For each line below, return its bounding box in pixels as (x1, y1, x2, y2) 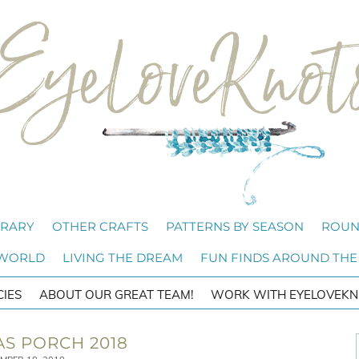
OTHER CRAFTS (52, 219, 148, 234)
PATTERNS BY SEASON (166, 219, 304, 234)
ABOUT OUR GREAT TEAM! (39, 287, 193, 302)
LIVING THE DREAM (62, 250, 183, 265)
